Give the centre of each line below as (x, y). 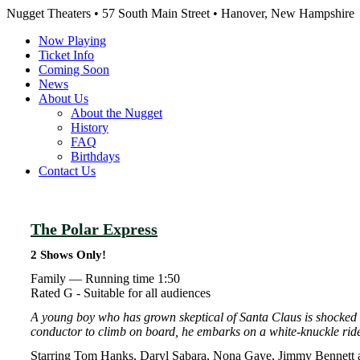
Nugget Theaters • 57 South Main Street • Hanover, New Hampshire (180, 13)
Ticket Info (66, 55)
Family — (58, 278)
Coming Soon (74, 70)
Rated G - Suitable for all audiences (121, 293)
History (90, 127)
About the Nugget (117, 113)
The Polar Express (94, 229)
